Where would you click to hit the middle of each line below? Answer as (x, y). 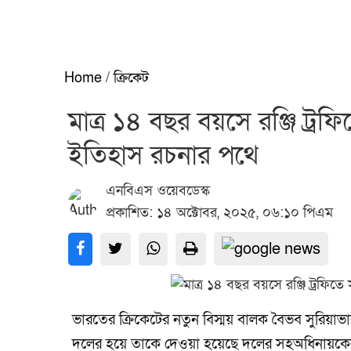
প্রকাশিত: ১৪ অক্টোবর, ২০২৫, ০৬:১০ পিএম (219, 213)
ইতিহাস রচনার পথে (163, 156)
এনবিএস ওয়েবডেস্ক (158, 191)
